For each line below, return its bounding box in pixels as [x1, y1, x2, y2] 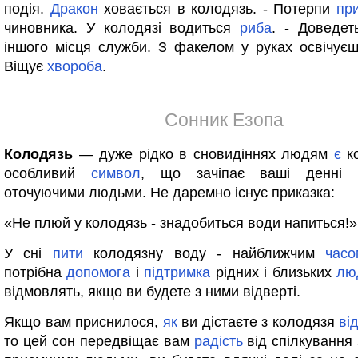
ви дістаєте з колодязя [177, 314, 340, 330]
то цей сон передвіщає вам [4, 333, 194, 349]
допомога [66, 265, 131, 280]
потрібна [4, 265, 67, 280]
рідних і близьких [210, 265, 337, 280]
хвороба [47, 58, 102, 74]
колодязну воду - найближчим [82, 245, 326, 261]
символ [90, 165, 141, 181]
